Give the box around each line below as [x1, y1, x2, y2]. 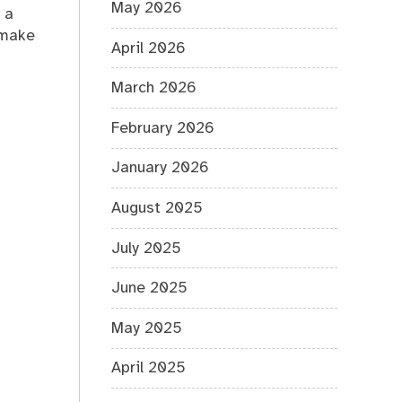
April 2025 [111, 360, 187, 377]
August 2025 [111, 199, 204, 216]
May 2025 [111, 319, 183, 336]
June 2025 [111, 280, 188, 297]
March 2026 [111, 80, 197, 97]
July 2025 [111, 240, 182, 257]
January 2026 [111, 160, 210, 177]
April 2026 [111, 39, 187, 57]
